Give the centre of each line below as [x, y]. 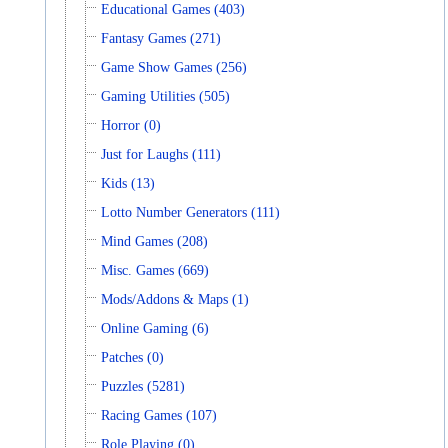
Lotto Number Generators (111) [191, 212]
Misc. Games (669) [155, 270]
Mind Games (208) [155, 241]
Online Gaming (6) [155, 328]
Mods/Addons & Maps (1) [175, 299]
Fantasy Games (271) [161, 38]
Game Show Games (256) [174, 67]
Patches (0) [133, 357]
